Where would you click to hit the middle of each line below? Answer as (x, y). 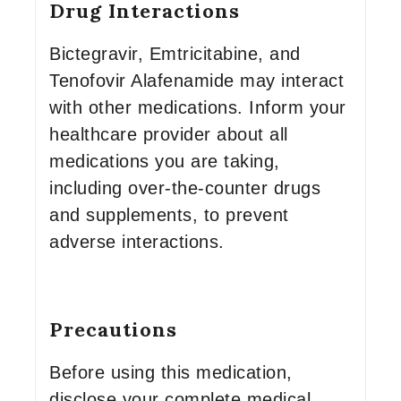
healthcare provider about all (169, 134)
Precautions (113, 329)
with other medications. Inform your (198, 107)
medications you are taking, (165, 161)
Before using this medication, (171, 372)
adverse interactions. (137, 242)
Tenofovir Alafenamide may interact (196, 81)
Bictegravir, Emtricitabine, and (175, 54)
